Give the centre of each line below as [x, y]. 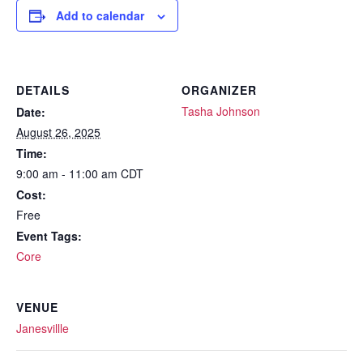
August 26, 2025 [58, 132]
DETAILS [43, 90]
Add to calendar [100, 16]
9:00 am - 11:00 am [68, 174]
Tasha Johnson [221, 111]
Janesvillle [43, 329]
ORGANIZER [219, 90]
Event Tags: [49, 236]
